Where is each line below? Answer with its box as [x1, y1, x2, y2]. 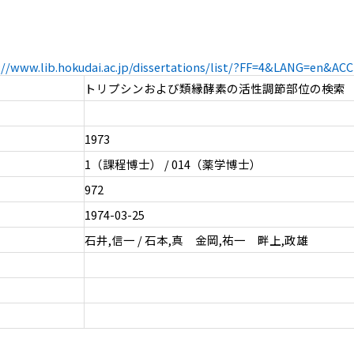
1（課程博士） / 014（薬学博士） [84, 156, 262, 173]
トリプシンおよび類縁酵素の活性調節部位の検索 [84, 80, 345, 97]
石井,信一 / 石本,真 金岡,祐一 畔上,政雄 [84, 232, 308, 249]
